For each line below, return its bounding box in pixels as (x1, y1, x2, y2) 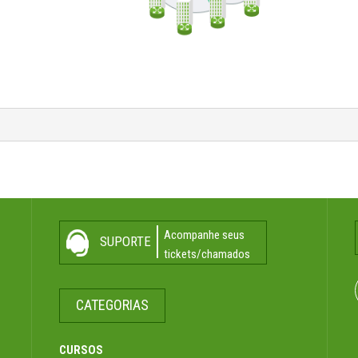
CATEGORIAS (75, 296, 149, 313)
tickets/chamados (163, 247, 250, 261)
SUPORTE (99, 233, 151, 249)
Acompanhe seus (163, 228, 245, 242)
